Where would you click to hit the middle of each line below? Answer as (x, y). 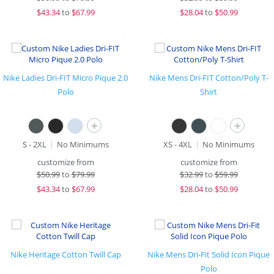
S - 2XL (34, 144)
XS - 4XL (177, 144)
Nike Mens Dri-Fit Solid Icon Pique (209, 254)
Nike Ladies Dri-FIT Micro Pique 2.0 (65, 78)
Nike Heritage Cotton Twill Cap (65, 254)
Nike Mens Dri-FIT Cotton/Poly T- (209, 78)
